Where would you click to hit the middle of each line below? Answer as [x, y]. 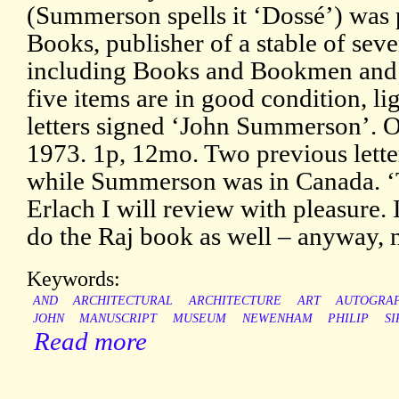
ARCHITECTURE [235, 301]
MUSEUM [199, 319]
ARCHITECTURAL [123, 301]
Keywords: [73, 279]
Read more [90, 342]
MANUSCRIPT [118, 319]
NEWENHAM [277, 319]
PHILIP [349, 319]
